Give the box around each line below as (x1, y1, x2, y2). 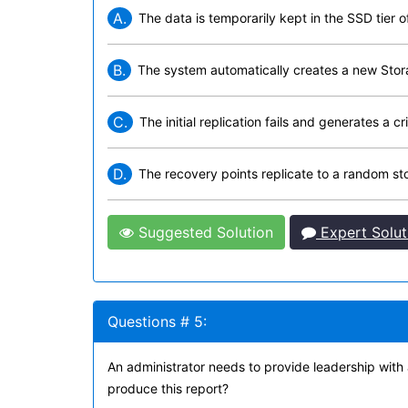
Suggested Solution (134, 223, 273, 241)
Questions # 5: (107, 312, 207, 331)
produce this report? (107, 381, 229, 396)
